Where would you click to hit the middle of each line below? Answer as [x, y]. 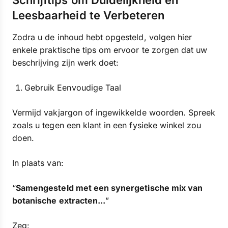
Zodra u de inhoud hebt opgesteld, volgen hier [102, 37]
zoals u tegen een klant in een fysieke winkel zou [107, 125]
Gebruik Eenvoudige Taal [73, 88]
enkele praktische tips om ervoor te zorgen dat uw [110, 50]
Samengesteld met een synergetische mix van [109, 188]
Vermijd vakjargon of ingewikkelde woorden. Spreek [114, 112]
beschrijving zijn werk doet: [66, 63]
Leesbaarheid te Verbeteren [89, 15]
